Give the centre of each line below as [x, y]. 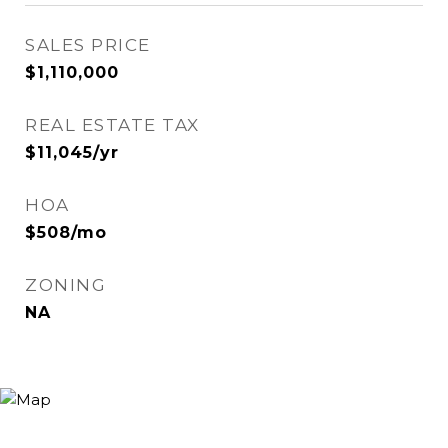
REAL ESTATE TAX [112, 125]
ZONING [65, 285]
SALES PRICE [88, 45]
